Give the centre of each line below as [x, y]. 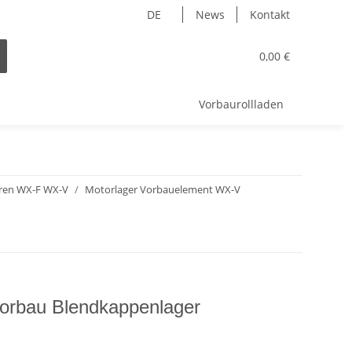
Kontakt [270, 15]
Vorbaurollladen [241, 104]
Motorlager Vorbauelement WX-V [163, 189]
